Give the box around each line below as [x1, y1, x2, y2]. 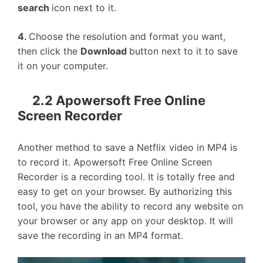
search [18, 1, 52, 14]
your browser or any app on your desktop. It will [18, 215, 233, 227]
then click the [18, 45, 80, 57]
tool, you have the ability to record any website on [18, 200, 243, 212]
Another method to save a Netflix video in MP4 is [18, 141, 237, 153]
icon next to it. [52, 1, 116, 14]
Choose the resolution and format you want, [29, 30, 225, 42]
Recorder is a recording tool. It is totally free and [18, 171, 235, 183]
